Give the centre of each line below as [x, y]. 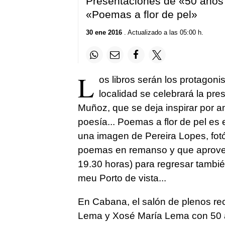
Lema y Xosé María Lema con [144, 216]
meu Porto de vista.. [121, 178]
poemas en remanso [122, 150]
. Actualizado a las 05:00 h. [162, 32]
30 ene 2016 [104, 32]
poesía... [97, 122]
